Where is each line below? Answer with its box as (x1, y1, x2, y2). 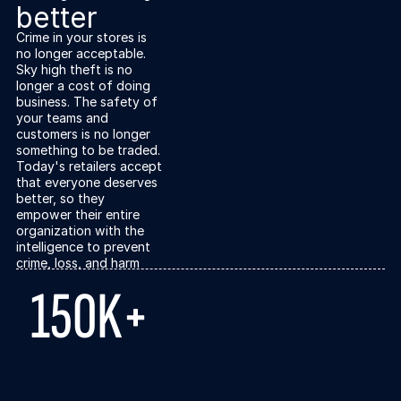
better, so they (16, 190, 106, 206)
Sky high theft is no (16, 61, 133, 77)
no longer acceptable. (16, 45, 147, 61)
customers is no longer (16, 125, 151, 141)
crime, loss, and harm (16, 254, 141, 270)
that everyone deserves (16, 174, 158, 190)
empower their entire (16, 206, 141, 222)
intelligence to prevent (16, 238, 151, 254)
